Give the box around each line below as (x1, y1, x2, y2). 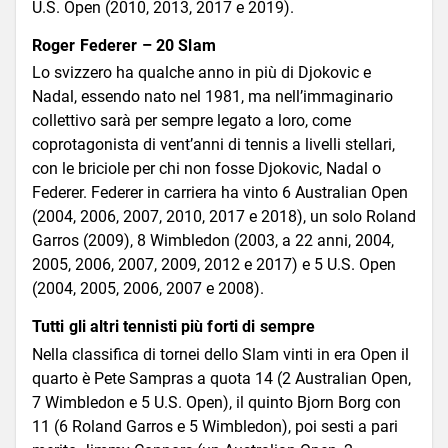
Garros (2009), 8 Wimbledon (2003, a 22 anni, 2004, (32, 231, 394, 251)
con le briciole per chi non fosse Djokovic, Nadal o (32, 159, 381, 179)
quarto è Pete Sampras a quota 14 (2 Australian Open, (32, 368, 411, 388)
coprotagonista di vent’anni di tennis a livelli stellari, (32, 135, 395, 155)
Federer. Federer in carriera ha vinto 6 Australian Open (32, 183, 408, 203)
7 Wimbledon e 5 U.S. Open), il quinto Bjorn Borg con (32, 392, 401, 412)
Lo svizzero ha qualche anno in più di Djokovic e (32, 63, 371, 83)
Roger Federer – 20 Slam (32, 35, 216, 55)
